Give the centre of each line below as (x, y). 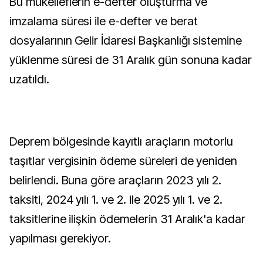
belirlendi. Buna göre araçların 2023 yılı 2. (116, 180)
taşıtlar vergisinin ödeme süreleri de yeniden (124, 161)
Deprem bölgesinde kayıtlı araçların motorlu (122, 141)
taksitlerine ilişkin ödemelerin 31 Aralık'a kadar (128, 219)
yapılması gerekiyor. (60, 238)
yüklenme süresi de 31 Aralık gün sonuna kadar (131, 60)
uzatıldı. (29, 79)
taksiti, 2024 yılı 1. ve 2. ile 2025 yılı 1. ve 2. (116, 200)
